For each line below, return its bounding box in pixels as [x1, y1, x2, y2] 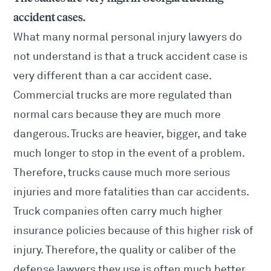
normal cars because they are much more [13, 108, 221, 122]
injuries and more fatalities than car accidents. [13, 185, 250, 199]
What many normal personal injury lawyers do [13, 30, 243, 44]
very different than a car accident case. [13, 69, 212, 83]
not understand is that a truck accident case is [13, 50, 248, 64]
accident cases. [13, 11, 86, 25]
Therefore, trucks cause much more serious [13, 166, 230, 180]
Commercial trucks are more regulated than [13, 88, 233, 102]
